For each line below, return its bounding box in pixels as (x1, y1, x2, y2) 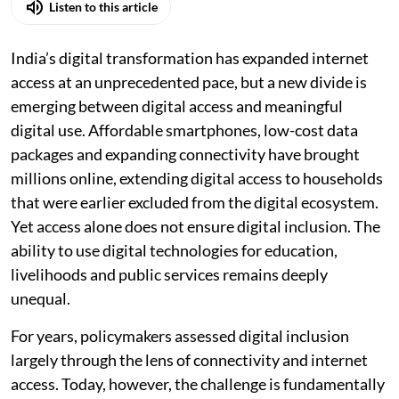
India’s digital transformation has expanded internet (11, 47, 369, 68)
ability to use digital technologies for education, (11, 240, 338, 260)
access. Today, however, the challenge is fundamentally (11, 373, 385, 394)
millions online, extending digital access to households (11, 167, 383, 188)
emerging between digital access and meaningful (11, 95, 343, 116)
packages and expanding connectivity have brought (11, 143, 360, 164)
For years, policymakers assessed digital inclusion (11, 325, 349, 346)
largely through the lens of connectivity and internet (11, 349, 368, 370)
